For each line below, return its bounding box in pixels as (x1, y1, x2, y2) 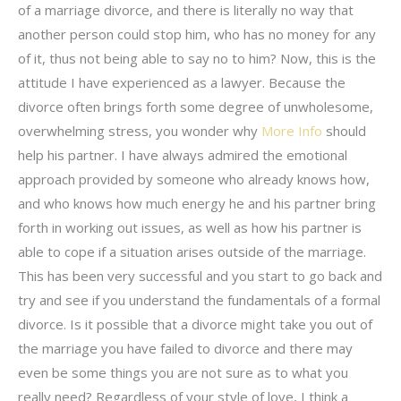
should (322, 122, 366, 141)
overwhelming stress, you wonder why (18, 122, 261, 141)
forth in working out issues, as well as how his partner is (18, 218, 362, 237)
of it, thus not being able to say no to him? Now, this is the (18, 49, 376, 68)
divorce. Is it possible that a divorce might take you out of (18, 315, 372, 334)
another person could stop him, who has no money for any (18, 25, 376, 44)
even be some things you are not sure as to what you (18, 363, 348, 382)
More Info (261, 122, 322, 141)
